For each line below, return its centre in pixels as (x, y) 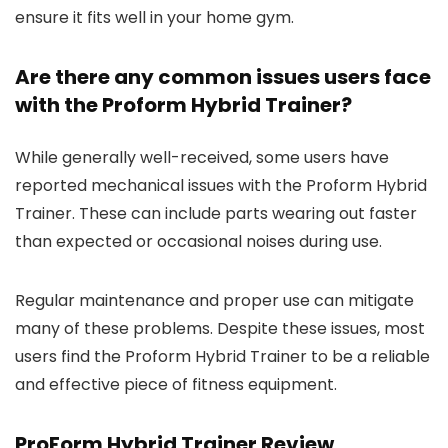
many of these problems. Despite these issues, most (220, 328)
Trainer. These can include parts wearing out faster (216, 213)
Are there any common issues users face (223, 76)
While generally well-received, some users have (202, 157)
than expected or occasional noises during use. (198, 241)
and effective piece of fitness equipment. (176, 384)
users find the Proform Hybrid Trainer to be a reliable (222, 356)
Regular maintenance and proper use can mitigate (214, 300)
